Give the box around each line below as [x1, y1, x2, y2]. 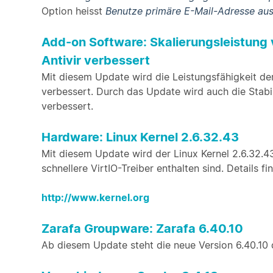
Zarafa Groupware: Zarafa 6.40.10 [41, 221, 243, 236]
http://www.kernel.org [41, 191, 149, 204]
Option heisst [41, 5, 105, 17]
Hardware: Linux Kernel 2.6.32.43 [41, 130, 239, 144]
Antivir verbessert [41, 53, 150, 68]
